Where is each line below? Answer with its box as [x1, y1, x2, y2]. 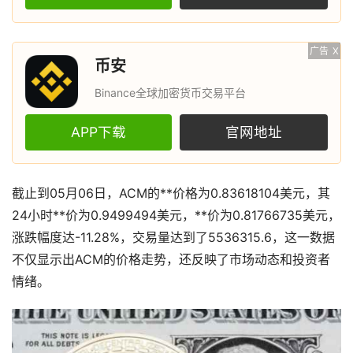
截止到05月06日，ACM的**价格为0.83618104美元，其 [12, 185, 330, 201]
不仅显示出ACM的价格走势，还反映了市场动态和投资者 [12, 251, 330, 267]
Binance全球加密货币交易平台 [94, 86, 246, 100]
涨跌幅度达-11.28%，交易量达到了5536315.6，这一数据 [12, 229, 335, 245]
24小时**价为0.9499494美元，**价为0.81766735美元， [12, 207, 340, 223]
